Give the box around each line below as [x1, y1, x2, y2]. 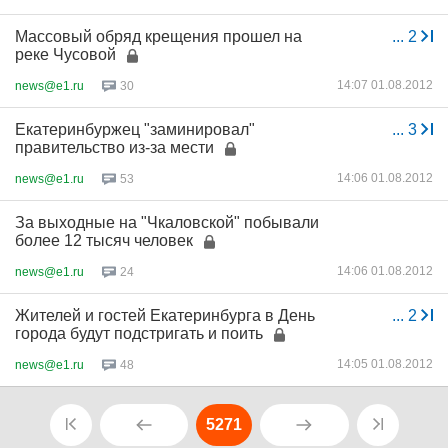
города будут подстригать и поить [15, 325, 263, 342]
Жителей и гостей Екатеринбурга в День [15, 307, 315, 324]
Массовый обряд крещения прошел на [15, 28, 302, 45]
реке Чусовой [15, 46, 116, 63]
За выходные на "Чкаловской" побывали [15, 214, 319, 231]
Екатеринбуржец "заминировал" [15, 121, 255, 138]
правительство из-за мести [15, 139, 214, 156]
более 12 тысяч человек [15, 232, 193, 249]
